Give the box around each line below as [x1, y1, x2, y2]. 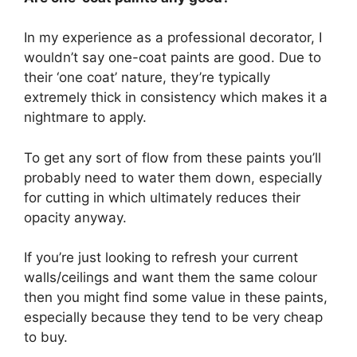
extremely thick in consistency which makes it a [24, 89, 328, 105]
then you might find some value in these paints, [24, 289, 328, 305]
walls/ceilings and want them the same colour [24, 269, 317, 285]
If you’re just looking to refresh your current [24, 249, 298, 265]
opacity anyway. [24, 209, 127, 226]
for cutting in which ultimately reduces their [24, 189, 300, 206]
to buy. [24, 329, 68, 345]
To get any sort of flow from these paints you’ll [24, 149, 321, 166]
